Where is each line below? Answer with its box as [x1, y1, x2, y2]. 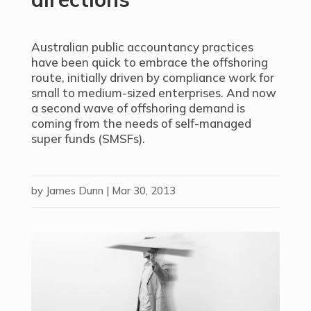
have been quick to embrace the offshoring [31, 55, 268, 69]
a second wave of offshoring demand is [31, 101, 245, 115]
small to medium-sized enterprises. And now [31, 85, 276, 100]
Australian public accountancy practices [31, 40, 253, 54]
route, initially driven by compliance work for [31, 70, 274, 85]
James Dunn [45, 184, 103, 197]
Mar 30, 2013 [111, 184, 176, 197]
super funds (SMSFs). [31, 131, 145, 146]
